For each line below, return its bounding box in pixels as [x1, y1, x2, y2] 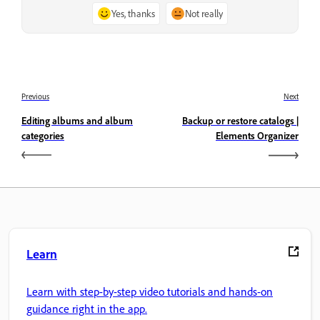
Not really [185, 6, 223, 19]
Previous [21, 91, 49, 102]
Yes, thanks [111, 6, 155, 19]
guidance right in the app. [26, 301, 147, 316]
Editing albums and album [21, 114, 133, 127]
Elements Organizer [216, 129, 299, 142]
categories [21, 129, 64, 142]
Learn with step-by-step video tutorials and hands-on [26, 284, 273, 299]
